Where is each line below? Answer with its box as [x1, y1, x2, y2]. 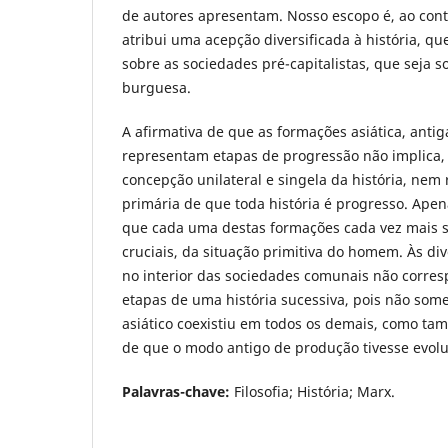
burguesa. [122, 77, 191, 97]
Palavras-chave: [122, 381, 230, 401]
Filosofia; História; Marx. [230, 381, 395, 401]
